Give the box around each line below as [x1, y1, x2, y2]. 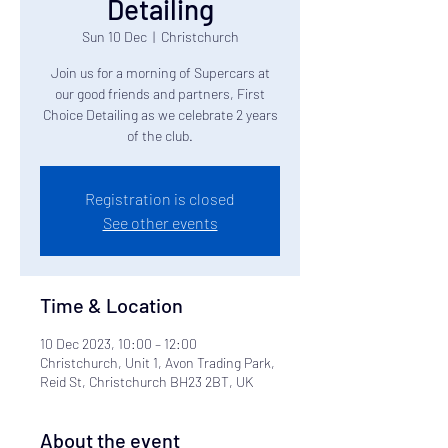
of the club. [127, 127, 193, 144]
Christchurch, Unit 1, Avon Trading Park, [40, 354, 275, 371]
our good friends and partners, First [55, 85, 265, 102]
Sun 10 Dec [81, 28, 147, 45]
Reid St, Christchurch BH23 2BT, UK [40, 373, 253, 390]
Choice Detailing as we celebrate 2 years [42, 106, 278, 123]
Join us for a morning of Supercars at [50, 64, 270, 81]
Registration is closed [85, 189, 235, 208]
